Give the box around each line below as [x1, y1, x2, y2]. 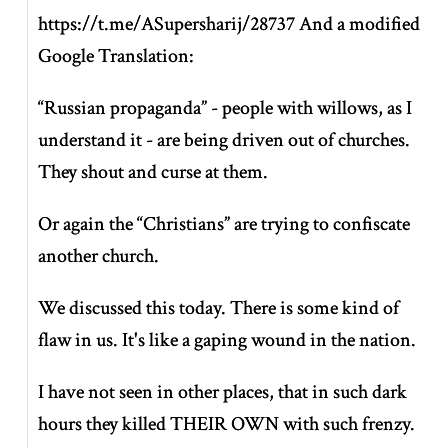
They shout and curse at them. [38, 158, 269, 185]
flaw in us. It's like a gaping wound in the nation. [38, 326, 417, 353]
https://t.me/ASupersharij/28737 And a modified [38, 10, 421, 37]
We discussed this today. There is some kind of [38, 294, 400, 321]
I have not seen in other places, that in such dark [38, 378, 408, 405]
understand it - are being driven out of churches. [38, 126, 411, 153]
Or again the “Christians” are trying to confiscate [38, 210, 411, 237]
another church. [38, 242, 160, 269]
